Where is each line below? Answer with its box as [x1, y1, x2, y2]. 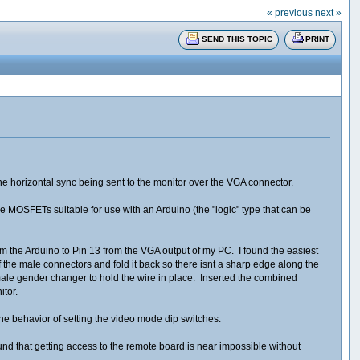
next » [314, 6, 342, 18]
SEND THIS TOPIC [202, 34, 273, 43]
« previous [266, 6, 313, 18]
